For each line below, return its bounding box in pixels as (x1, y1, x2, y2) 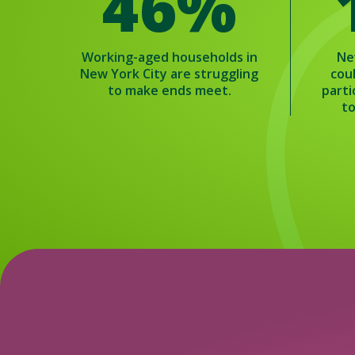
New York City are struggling (80, 65, 258, 82)
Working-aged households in (81, 48, 258, 66)
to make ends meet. (107, 82, 231, 99)
